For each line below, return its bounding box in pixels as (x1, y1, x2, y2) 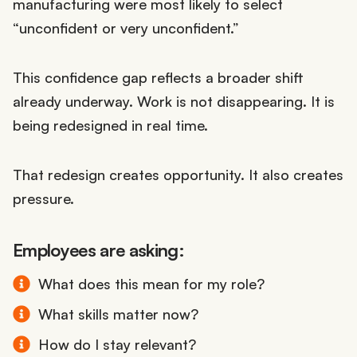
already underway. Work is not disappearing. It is (13, 92, 335, 110)
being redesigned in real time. (13, 116, 208, 134)
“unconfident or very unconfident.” (13, 18, 243, 37)
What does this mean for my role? (38, 274, 265, 292)
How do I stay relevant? (38, 335, 196, 353)
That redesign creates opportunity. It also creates (13, 165, 343, 183)
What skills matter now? (38, 304, 198, 323)
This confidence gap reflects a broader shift (13, 68, 304, 86)
